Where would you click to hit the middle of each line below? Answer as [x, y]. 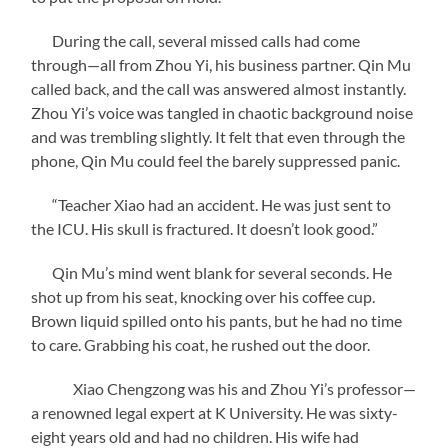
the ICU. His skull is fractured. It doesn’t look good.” [205, 228]
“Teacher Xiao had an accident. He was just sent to [211, 204]
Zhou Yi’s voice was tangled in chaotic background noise [222, 112]
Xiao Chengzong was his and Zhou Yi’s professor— [224, 388]
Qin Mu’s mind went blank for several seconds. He [212, 272]
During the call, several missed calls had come [196, 40]
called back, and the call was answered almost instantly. [219, 88]
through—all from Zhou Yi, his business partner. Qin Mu [221, 64]
